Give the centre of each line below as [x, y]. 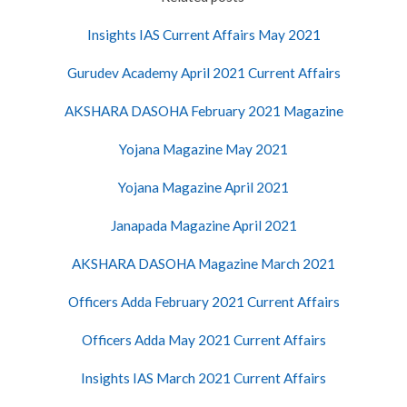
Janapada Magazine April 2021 [203, 225]
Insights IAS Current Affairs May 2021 [203, 34]
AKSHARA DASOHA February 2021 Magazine [203, 110]
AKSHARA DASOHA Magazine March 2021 [203, 263]
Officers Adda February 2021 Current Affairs [203, 301]
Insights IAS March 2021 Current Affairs [203, 377]
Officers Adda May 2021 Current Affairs [203, 339]
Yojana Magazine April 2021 [203, 187]
